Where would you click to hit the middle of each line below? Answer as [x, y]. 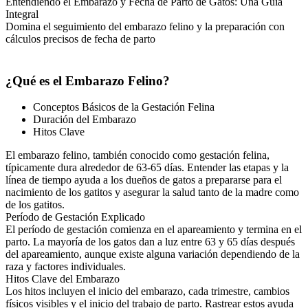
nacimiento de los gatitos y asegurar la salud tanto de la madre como [152, 192]
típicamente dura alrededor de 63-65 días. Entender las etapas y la [147, 168]
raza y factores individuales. [66, 267]
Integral [22, 14]
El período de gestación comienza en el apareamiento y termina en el [154, 230]
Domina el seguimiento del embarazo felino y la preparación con [145, 26]
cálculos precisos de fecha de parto [80, 38]
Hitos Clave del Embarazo [63, 279]
